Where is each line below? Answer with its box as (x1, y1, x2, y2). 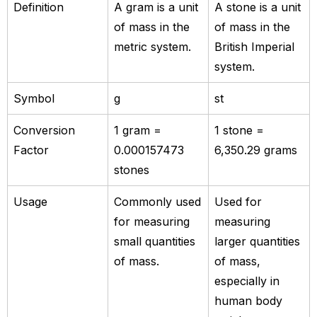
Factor (13, 142, 49, 157)
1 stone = (214, 122, 264, 137)
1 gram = (114, 122, 161, 137)
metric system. (114, 39, 191, 54)
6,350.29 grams (214, 142, 297, 157)
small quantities (114, 234, 195, 248)
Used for (214, 194, 262, 209)
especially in (214, 273, 279, 288)
